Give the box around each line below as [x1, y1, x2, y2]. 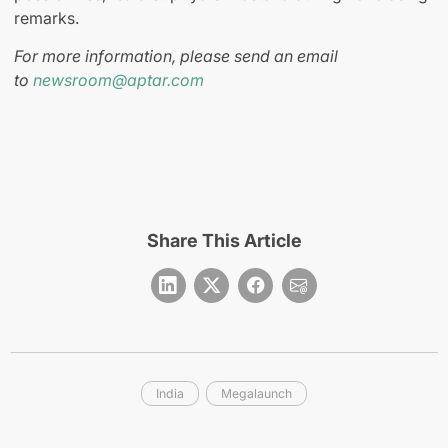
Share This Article [146, 230, 302, 252]
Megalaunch [221, 385, 293, 401]
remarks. [14, 8, 79, 29]
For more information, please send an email [14, 46, 338, 67]
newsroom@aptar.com [33, 70, 204, 91]
